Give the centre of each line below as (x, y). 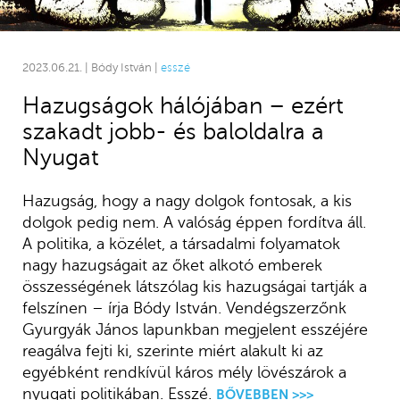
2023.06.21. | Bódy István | (91, 68)
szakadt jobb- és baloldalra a (173, 132)
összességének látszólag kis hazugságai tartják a (194, 287)
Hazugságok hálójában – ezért (183, 106)
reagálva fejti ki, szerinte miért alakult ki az (172, 351)
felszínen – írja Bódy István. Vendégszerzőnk (184, 308)
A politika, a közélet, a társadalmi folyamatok (181, 244)
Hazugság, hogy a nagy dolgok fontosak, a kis (187, 201)
